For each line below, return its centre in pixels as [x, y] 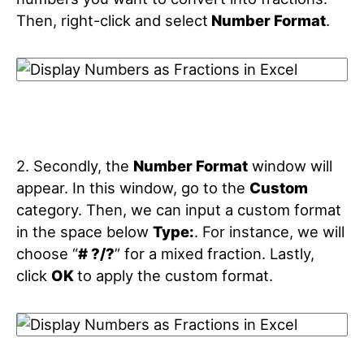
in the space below [84, 232]
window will [290, 166]
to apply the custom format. [175, 275]
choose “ [47, 253]
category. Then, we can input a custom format [179, 210]
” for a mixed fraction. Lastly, [214, 253]
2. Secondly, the [75, 166]
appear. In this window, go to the [133, 188]
